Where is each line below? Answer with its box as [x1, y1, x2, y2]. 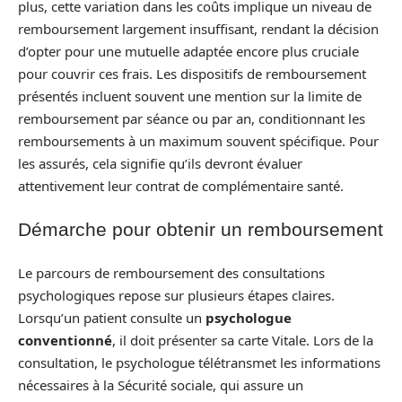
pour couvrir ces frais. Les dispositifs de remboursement [18, 64, 366, 83]
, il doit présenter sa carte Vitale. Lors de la [112, 330, 373, 349]
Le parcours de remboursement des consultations [18, 263, 325, 282]
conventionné [18, 330, 112, 349]
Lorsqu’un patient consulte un [18, 308, 205, 327]
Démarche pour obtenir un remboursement [18, 219, 383, 240]
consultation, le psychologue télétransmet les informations [18, 353, 380, 371]
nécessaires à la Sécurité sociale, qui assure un [18, 375, 303, 394]
